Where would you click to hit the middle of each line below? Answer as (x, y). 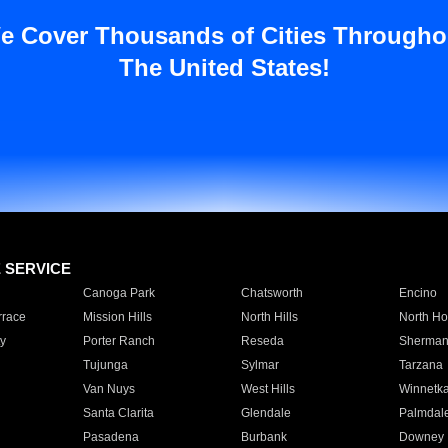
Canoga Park (118, 293)
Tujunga (105, 365)
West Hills (267, 389)
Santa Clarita (118, 413)
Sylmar (259, 365)
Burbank (263, 437)
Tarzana (420, 365)
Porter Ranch (118, 341)
